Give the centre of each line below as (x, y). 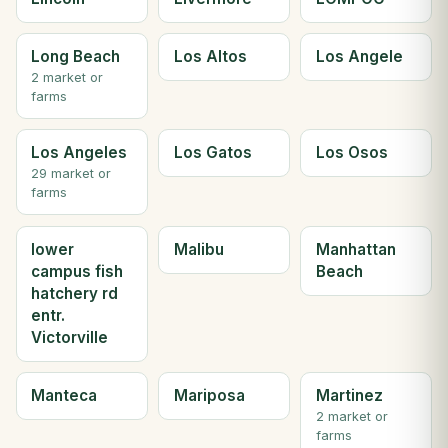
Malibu (198, 249)
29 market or (71, 174)
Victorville (70, 337)
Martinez (349, 396)
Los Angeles (79, 153)
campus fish (77, 271)
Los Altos (210, 57)
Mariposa (209, 396)
